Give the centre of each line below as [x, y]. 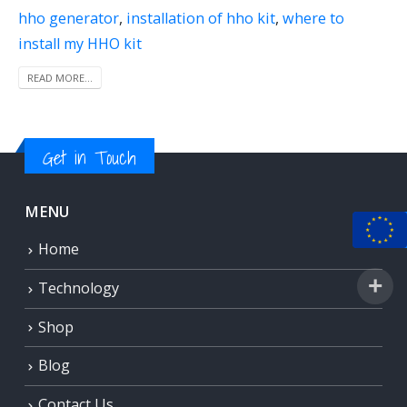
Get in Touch [89, 158]
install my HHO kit [80, 43]
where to [313, 18]
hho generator [69, 18]
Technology [79, 288]
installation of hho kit [201, 18]
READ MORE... [60, 77]
